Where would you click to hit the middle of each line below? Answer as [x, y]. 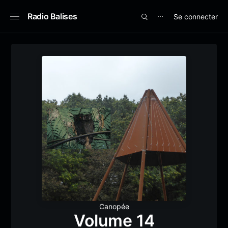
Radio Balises [52, 16]
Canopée [114, 206]
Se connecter [196, 16]
